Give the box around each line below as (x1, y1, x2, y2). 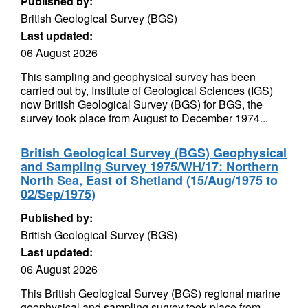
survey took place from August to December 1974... (21, 110, 268, 126)
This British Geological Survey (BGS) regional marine (21, 285, 280, 301)
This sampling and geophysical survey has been (21, 69, 256, 85)
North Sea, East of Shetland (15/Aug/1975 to (21, 171, 278, 189)
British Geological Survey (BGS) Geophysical (21, 144, 287, 162)
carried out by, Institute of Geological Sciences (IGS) (21, 82, 273, 98)
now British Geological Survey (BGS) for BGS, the (21, 96, 263, 112)
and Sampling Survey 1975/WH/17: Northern (21, 157, 278, 175)
